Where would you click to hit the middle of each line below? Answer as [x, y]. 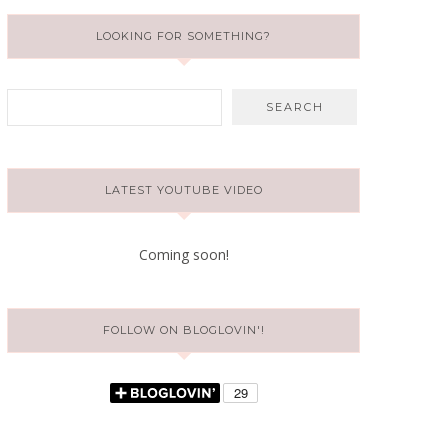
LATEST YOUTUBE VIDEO [183, 190]
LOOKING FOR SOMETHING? [183, 36]
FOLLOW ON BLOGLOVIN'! [183, 330]
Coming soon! [183, 254]
